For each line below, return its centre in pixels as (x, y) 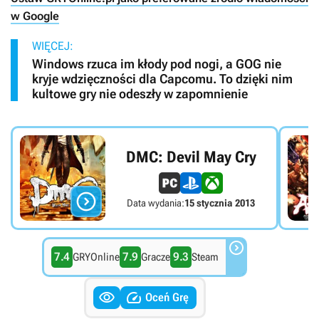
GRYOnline (96, 257)
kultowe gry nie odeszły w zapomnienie (140, 94)
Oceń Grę (167, 298)
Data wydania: (156, 203)
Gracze (156, 257)
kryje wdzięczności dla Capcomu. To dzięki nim (162, 79)
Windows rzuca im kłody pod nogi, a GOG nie (157, 64)
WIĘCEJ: (53, 46)
